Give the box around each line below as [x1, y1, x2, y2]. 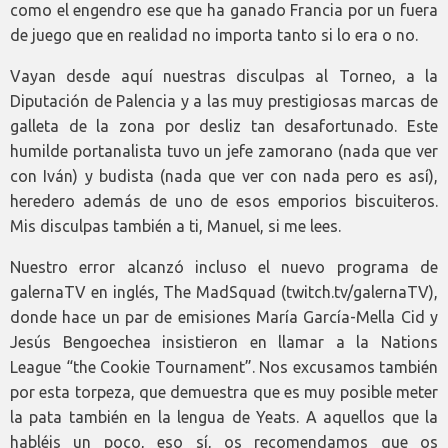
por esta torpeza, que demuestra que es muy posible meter [10, 382, 438, 401]
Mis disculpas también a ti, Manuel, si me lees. [10, 216, 341, 235]
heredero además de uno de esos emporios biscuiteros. [10, 191, 438, 210]
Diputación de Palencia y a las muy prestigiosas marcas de [10, 91, 438, 110]
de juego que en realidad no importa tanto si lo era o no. [10, 25, 418, 44]
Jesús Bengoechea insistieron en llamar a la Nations [10, 332, 438, 351]
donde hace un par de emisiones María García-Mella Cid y [10, 307, 438, 326]
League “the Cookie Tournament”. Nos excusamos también [10, 357, 438, 376]
